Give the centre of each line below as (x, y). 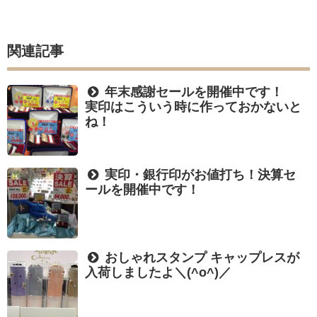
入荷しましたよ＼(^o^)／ (158, 272)
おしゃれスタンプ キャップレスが (201, 257)
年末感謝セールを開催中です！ (199, 92)
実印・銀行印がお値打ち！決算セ (199, 174)
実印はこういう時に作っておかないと (193, 106)
